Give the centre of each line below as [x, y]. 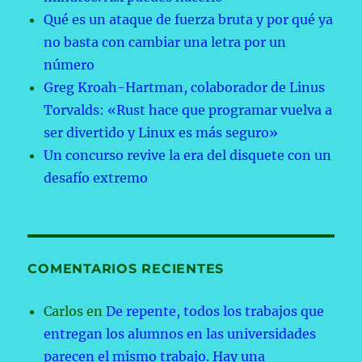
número [69, 65]
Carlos [64, 311]
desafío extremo [96, 178]
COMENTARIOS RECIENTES [126, 269]
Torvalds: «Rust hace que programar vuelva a [188, 110]
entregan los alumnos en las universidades [180, 334]
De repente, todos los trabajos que [215, 311]
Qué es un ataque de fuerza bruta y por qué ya [189, 20]
